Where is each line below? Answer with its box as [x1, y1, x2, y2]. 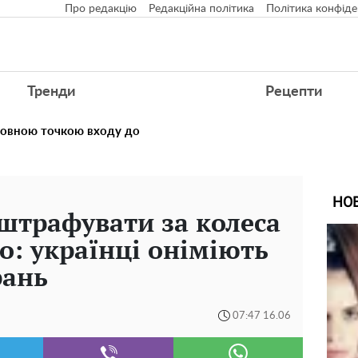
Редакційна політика [149, 3, 254, 14]
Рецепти [265, 85, 323, 99]
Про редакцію [65, 3, 137, 14]
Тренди [26, 85, 75, 99]
